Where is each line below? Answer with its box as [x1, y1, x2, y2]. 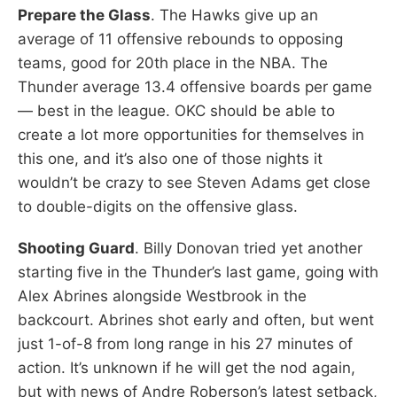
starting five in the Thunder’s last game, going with [18, 262, 378, 281]
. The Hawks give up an [151, 5, 318, 24]
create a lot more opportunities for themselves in [18, 125, 364, 144]
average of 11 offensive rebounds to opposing [18, 29, 343, 48]
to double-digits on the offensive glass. [18, 197, 298, 215]
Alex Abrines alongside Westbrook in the [18, 286, 307, 305]
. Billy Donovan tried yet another [135, 238, 362, 257]
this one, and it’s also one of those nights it [18, 149, 323, 167]
